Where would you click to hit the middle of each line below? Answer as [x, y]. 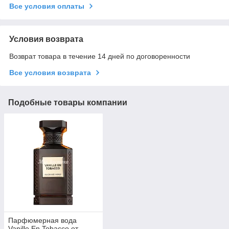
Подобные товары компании [68, 102]
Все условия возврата [50, 72]
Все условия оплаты [47, 6]
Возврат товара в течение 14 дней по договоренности [100, 56]
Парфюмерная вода [42, 221]
